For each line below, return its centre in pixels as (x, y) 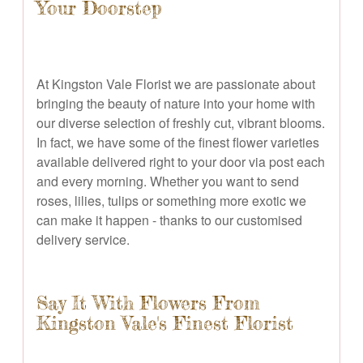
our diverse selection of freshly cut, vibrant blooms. (181, 122)
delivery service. (83, 239)
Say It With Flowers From (148, 303)
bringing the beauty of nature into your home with (176, 103)
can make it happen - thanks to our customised (169, 220)
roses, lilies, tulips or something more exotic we (171, 200)
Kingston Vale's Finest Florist (165, 323)
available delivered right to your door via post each (181, 161)
